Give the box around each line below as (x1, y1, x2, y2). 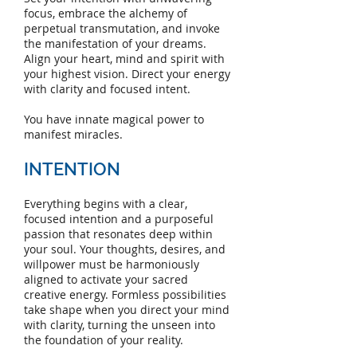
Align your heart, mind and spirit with (24, 51, 225, 67)
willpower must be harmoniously (24, 257, 199, 273)
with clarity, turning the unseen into (24, 317, 215, 333)
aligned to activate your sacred (24, 272, 188, 288)
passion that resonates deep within (24, 226, 213, 242)
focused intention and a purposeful (24, 211, 214, 227)
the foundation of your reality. (24, 332, 183, 348)
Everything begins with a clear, (24, 196, 187, 212)
